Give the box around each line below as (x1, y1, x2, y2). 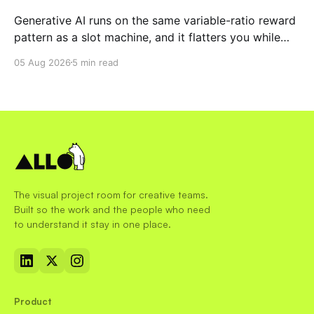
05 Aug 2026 (14, 56, 71, 68)
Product (14, 296, 52, 307)
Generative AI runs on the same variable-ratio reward (14, 13, 296, 27)
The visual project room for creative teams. (14, 189, 208, 200)
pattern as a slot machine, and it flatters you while (14, 29, 280, 44)
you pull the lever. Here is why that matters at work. (14, 46, 289, 61)
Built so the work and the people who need (14, 203, 210, 215)
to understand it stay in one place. (14, 218, 171, 230)
